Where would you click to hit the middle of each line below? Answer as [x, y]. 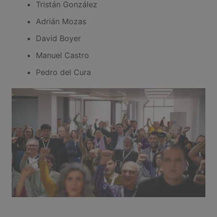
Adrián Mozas [61, 21]
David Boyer [58, 38]
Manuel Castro [62, 55]
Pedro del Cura [63, 72]
